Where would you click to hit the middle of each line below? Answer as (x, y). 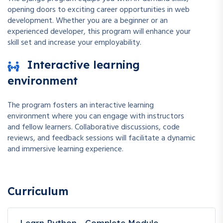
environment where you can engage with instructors (96, 116)
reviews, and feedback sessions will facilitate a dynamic (102, 138)
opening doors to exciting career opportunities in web (99, 10)
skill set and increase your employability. (74, 43)
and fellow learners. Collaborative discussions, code (94, 127)
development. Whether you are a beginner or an (88, 21)
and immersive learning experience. (65, 149)
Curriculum (38, 191)
